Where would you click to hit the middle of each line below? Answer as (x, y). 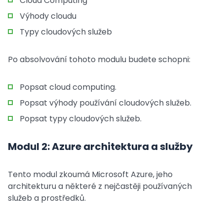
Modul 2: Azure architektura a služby (100, 147)
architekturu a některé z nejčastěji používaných (100, 186)
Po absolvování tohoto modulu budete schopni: (99, 59)
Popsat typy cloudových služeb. (81, 119)
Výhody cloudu (48, 16)
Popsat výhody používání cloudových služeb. (106, 103)
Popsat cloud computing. (68, 87)
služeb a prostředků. (47, 198)
